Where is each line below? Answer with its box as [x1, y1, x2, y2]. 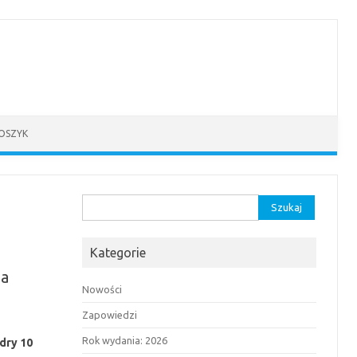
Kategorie [90, 245, 147, 260]
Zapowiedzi [82, 309, 138, 320]
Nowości [82, 284, 123, 295]
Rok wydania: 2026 [82, 335, 168, 346]
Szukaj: [82, 198, 116, 210]
